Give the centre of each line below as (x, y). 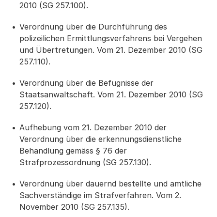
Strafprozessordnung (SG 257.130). (85, 162)
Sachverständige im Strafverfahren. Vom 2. (100, 195)
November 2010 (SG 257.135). (74, 207)
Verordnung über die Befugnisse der (86, 83)
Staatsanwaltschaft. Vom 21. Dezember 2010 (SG (111, 94)
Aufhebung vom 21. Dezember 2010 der (93, 127)
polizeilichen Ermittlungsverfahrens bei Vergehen (111, 38)
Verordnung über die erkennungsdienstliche (101, 139)
